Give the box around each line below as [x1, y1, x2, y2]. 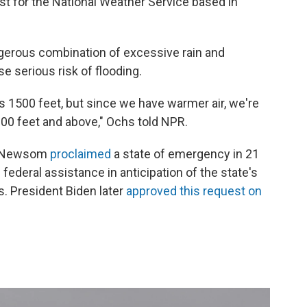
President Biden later [10, 184, 126, 198]
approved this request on [126, 184, 262, 198]
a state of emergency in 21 [114, 147, 259, 161]
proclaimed [50, 147, 114, 161]
